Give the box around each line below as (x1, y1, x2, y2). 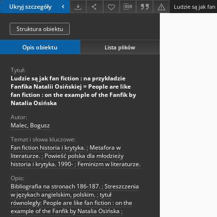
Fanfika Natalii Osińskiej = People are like (11, 82, 131, 91)
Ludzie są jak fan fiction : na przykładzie (11, 74, 125, 83)
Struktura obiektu (16, 25, 63, 33)
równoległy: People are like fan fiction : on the (11, 199, 132, 207)
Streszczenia (105, 182, 139, 191)
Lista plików (104, 43, 136, 51)
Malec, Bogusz (11, 121, 50, 130)
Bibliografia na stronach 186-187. (11, 182, 100, 191)
